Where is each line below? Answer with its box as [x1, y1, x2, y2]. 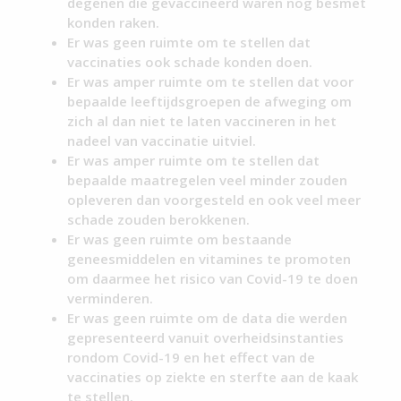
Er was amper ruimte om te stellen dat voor [67, 73, 354, 91]
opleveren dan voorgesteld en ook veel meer [67, 191, 362, 209]
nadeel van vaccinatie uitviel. [67, 132, 257, 150]
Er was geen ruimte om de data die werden [67, 309, 348, 328]
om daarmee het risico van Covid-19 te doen [67, 269, 359, 288]
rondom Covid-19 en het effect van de [67, 348, 316, 367]
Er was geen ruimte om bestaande [67, 230, 293, 249]
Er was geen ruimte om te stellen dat [67, 33, 311, 52]
